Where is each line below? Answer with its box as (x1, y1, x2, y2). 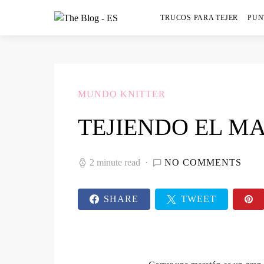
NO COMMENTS (164, 157, 242, 167)
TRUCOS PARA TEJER (160, 14, 238, 22)
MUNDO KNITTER (78, 89, 166, 99)
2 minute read (90, 157, 140, 167)
